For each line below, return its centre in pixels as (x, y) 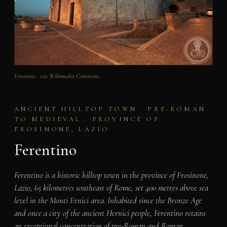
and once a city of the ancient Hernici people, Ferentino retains (110, 213)
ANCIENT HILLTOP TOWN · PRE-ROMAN (110, 109)
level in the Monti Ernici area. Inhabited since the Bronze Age (108, 200)
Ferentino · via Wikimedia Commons (56, 76)
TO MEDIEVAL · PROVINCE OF (87, 119)
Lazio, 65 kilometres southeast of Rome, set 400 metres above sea (111, 187)
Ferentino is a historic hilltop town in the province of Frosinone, (111, 175)
